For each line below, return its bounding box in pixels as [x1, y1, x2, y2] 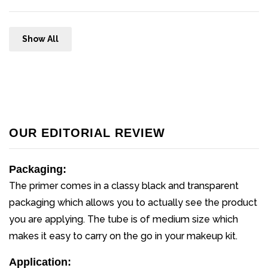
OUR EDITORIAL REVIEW [9, 126, 165, 140]
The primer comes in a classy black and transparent [9, 180, 239, 192]
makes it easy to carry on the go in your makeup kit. [9, 230, 237, 242]
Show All [22, 34, 59, 44]
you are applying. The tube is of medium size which [9, 214, 238, 226]
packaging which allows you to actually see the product [9, 197, 257, 209]
